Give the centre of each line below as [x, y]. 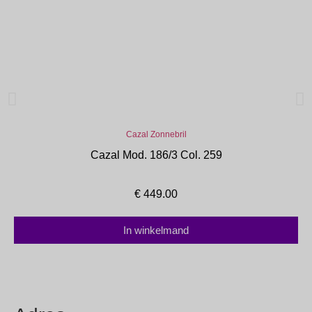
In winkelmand [156, 231]
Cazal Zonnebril [156, 135]
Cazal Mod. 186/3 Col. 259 [156, 155]
